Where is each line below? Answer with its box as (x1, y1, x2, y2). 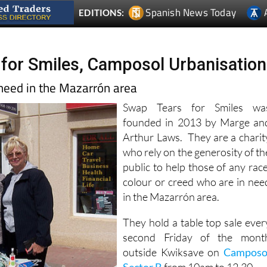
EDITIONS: (79, 7, 125, 18)
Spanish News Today (145, 5, 237, 21)
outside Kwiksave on (123, 246, 223, 259)
